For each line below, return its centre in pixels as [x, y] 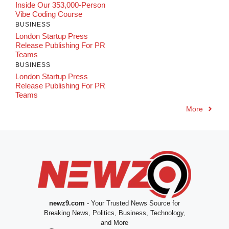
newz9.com [67, 203]
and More [114, 222]
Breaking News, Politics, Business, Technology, [114, 213]
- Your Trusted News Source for [132, 203]
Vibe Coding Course [49, 14]
